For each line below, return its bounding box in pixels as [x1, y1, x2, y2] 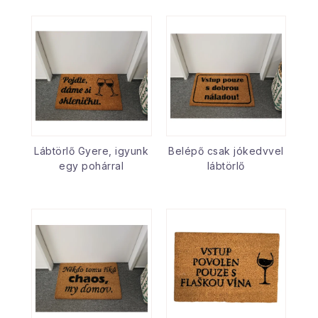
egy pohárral [59, 159, 124, 172]
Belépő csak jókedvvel [168, 144, 284, 157]
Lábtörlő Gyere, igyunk [34, 144, 149, 157]
